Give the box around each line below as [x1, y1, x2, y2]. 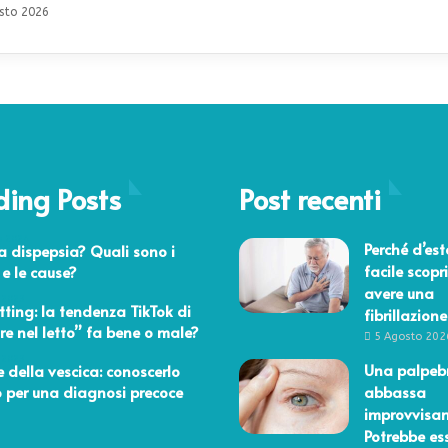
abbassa [364, 380, 426, 402]
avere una [364, 281, 434, 303]
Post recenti [239, 178, 381, 218]
